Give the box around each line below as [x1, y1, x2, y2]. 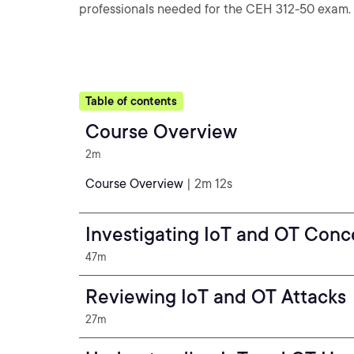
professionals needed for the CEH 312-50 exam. [79, 2, 351, 17]
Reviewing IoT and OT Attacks [85, 285, 346, 308]
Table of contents [85, 95, 177, 107]
